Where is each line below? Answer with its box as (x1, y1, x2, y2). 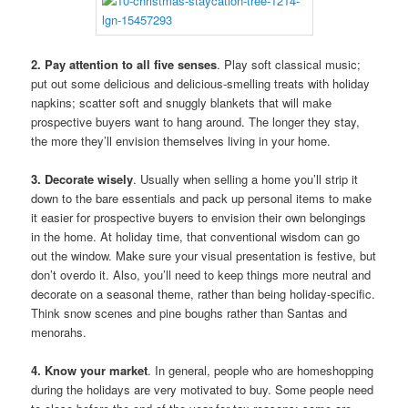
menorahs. (31, 323, 87, 342)
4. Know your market (31, 362, 148, 380)
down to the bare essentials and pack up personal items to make (31, 189, 372, 208)
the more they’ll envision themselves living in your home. (31, 132, 331, 150)
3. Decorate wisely (31, 170, 134, 189)
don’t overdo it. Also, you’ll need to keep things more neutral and (31, 266, 372, 284)
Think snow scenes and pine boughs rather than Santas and (31, 304, 348, 322)
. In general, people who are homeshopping (148, 362, 374, 380)
